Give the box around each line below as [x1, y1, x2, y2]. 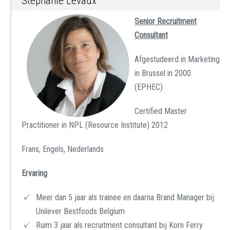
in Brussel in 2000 [135, 68, 191, 78]
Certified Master [135, 106, 187, 116]
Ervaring [22, 168, 47, 178]
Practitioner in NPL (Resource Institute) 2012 [22, 120, 168, 130]
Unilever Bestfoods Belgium [36, 206, 125, 216]
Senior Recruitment [135, 16, 197, 26]
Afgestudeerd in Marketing [135, 54, 220, 64]
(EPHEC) [135, 82, 163, 92]
